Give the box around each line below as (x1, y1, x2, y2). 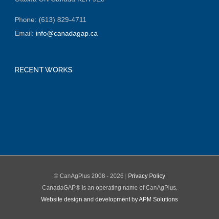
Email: (15, 29, 36, 37)
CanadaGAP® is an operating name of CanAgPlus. (42, 184, 177, 191)
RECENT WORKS (15, 65, 72, 74)
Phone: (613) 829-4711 (15, 15, 87, 23)
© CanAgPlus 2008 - (54, 172, 110, 179)
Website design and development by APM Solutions (41, 196, 178, 203)
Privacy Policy (128, 172, 165, 179)
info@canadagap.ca (36, 29, 98, 37)
